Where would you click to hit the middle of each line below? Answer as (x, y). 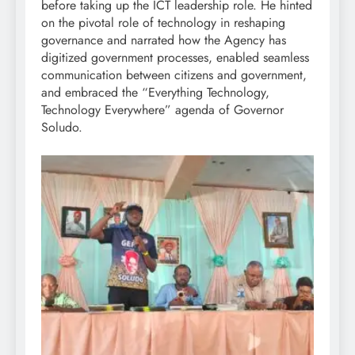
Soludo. (62, 128)
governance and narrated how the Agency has (164, 40)
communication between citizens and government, (174, 75)
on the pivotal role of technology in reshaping (163, 23)
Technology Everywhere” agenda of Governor (162, 110)
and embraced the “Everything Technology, (155, 93)
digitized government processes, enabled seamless (175, 58)
